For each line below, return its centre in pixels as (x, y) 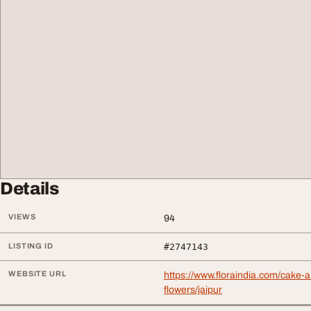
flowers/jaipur (193, 290)
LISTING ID (31, 246)
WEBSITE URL (37, 274)
